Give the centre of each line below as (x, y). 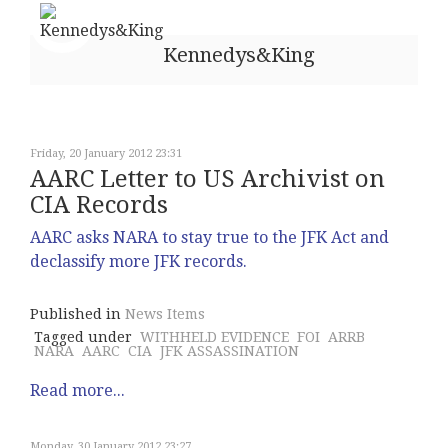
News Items (165, 314)
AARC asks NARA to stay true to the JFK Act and (209, 237)
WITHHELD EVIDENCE (214, 337)
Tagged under (83, 337)
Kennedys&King (239, 55)
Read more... (77, 390)
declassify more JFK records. (138, 261)
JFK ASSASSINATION (229, 351)
